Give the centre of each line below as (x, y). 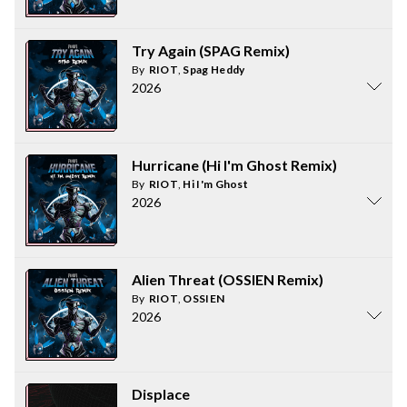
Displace (161, 394)
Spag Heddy (214, 69)
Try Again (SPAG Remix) (211, 50)
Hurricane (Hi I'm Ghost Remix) (234, 165)
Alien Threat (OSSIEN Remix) (228, 279)
